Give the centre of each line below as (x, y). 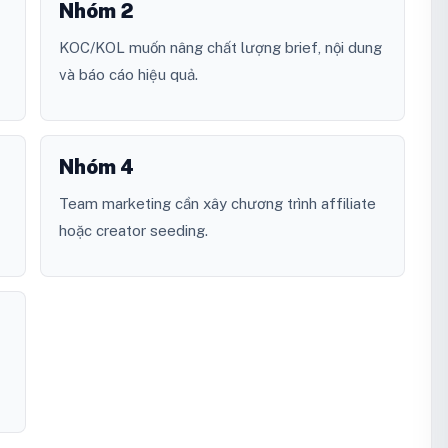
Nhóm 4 (96, 167)
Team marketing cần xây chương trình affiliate (217, 204)
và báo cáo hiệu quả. (128, 75)
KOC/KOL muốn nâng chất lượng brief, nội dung (220, 48)
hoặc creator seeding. (133, 231)
